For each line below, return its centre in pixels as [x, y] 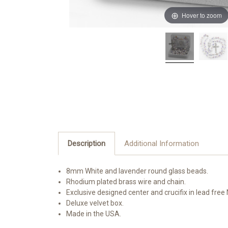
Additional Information [161, 144]
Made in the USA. [94, 214]
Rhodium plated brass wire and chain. [126, 182]
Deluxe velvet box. [95, 203]
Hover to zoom [202, 15]
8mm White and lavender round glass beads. [137, 171]
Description [86, 144]
